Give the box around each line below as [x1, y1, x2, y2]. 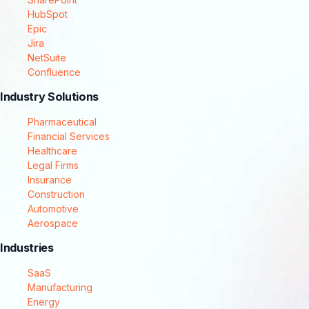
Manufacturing [28, 281, 92, 293]
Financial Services [28, 130, 110, 142]
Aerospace [28, 217, 78, 229]
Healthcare [28, 144, 77, 157]
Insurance [28, 173, 72, 186]
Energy [28, 295, 60, 308]
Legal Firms [28, 159, 79, 171]
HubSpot [28, 8, 68, 21]
